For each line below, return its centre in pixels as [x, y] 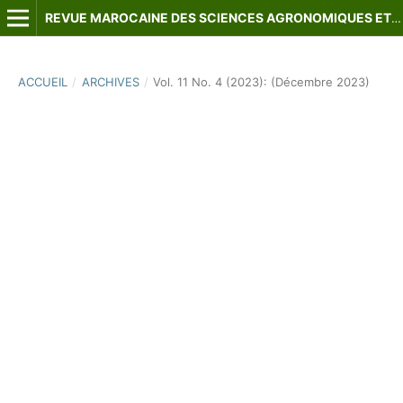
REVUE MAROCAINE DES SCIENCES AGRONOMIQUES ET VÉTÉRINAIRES [396, 18]
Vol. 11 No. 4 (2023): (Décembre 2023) [262, 81]
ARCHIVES [110, 81]
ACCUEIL [42, 81]
